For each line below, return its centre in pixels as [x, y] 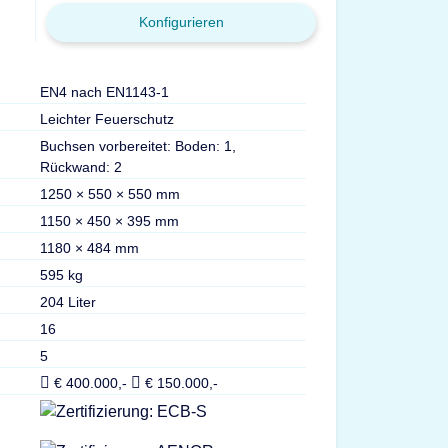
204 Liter [67, 301]
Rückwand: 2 [80, 166]
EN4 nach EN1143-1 [104, 91]
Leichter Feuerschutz [106, 118]
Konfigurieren [181, 21]
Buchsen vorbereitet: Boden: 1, [137, 145]
